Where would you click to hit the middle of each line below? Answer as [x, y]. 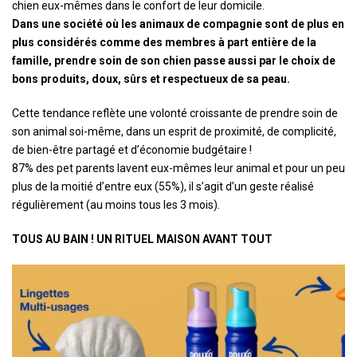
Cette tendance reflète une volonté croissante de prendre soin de [175, 113]
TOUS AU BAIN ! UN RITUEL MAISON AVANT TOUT [142, 239]
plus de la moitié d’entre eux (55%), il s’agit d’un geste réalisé [163, 186]
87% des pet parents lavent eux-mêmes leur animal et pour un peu [178, 168]
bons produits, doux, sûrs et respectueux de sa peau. [151, 78]
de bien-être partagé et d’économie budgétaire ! [132, 149]
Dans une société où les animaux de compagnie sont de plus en [178, 24]
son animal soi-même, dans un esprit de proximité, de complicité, [174, 131]
